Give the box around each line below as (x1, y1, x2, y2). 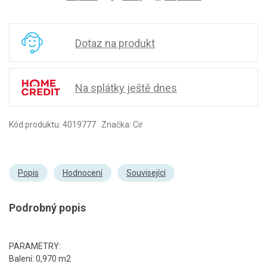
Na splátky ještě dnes (75, 82, 177, 94)
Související (126, 168, 166, 178)
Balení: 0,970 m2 (9, 254, 71, 263)
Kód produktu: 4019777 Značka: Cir (9, 120, 143, 129)
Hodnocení (63, 168, 103, 178)
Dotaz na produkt (75, 37, 155, 49)
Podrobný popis (9, 201, 86, 214)
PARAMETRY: (9, 241, 61, 251)
